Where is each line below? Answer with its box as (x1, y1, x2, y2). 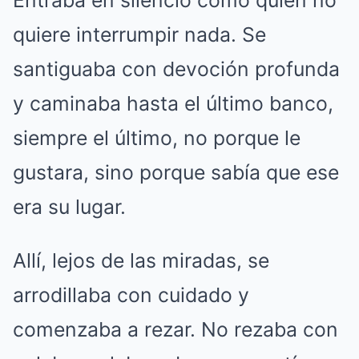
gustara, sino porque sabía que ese (13, 159, 339, 184)
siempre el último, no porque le (13, 125, 301, 150)
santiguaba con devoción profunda (13, 56, 340, 81)
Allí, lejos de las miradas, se (13, 248, 269, 272)
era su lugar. (13, 194, 126, 219)
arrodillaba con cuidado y (13, 282, 249, 307)
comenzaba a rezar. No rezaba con (13, 317, 338, 341)
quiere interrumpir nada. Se (13, 22, 266, 46)
